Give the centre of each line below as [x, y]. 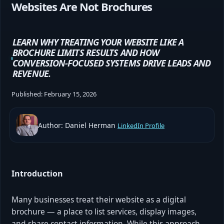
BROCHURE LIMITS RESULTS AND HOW [86, 52]
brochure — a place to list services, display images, [104, 211]
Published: [28, 94]
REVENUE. [31, 73]
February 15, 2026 [70, 94]
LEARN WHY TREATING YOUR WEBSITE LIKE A [98, 42]
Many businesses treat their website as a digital [99, 199]
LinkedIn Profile [141, 125]
